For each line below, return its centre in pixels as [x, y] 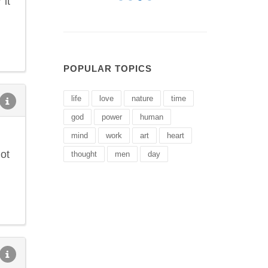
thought [84, 154]
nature [142, 98]
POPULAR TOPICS [108, 68]
